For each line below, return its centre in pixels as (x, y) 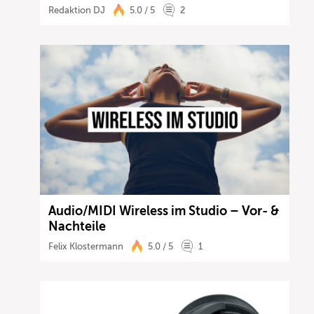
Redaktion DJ (77, 11)
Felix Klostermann (86, 246)
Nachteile (77, 226)
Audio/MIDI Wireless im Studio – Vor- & (164, 211)
